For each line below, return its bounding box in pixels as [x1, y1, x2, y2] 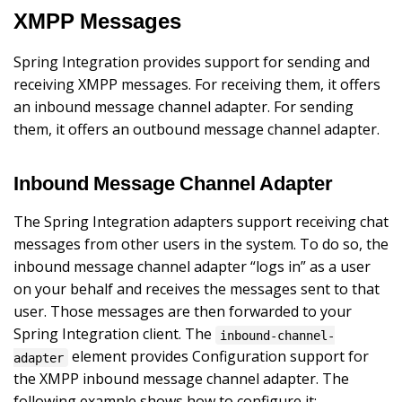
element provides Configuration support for [68, 346, 370, 367]
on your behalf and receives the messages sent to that [13, 279, 380, 300]
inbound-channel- [220, 328, 336, 343]
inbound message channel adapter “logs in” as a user [13, 257, 371, 277]
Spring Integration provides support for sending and [13, 51, 370, 72]
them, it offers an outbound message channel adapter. [13, 118, 380, 139]
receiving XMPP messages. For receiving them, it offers [13, 74, 380, 94]
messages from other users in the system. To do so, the [13, 234, 389, 255]
